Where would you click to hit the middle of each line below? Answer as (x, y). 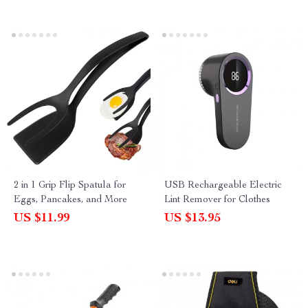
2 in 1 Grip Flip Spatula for (70, 186)
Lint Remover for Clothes (217, 200)
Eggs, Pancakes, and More (70, 200)
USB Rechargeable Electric (223, 186)
